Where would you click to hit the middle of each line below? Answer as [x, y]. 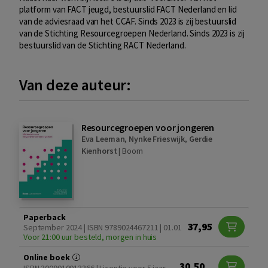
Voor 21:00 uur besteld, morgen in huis [90, 237]
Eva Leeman [103, 139]
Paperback [45, 217]
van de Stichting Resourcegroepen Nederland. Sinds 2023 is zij [132, 33]
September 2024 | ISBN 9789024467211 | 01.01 [103, 227]
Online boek [48, 257]
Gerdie [201, 139]
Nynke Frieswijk [157, 139]
